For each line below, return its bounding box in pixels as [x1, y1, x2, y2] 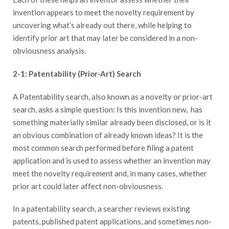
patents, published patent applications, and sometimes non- [13, 217, 212, 226]
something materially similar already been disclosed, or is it [13, 117, 211, 127]
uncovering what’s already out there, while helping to [13, 20, 192, 30]
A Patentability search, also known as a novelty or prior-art [13, 91, 213, 101]
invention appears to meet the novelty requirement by [13, 8, 194, 17]
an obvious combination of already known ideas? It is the [13, 130, 203, 140]
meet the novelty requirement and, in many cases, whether [13, 168, 207, 178]
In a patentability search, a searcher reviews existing [13, 204, 190, 214]
